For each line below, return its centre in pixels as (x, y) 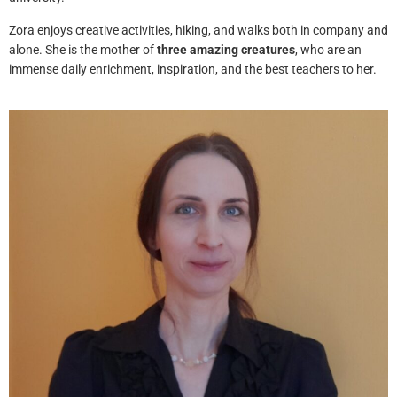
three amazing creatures (226, 50)
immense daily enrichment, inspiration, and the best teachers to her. (193, 70)
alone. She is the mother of (83, 50)
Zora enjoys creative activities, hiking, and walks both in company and (198, 31)
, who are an (328, 50)
